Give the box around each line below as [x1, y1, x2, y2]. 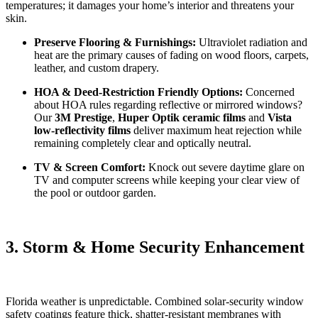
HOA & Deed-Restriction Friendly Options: [34, 86, 243, 99]
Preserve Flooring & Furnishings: [34, 36, 196, 49]
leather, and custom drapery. [34, 62, 159, 75]
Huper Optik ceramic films [118, 111, 246, 124]
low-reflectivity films [34, 124, 131, 137]
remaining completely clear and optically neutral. [34, 137, 251, 150]
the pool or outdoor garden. [34, 187, 156, 199]
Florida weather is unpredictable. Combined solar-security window [6, 295, 304, 308]
